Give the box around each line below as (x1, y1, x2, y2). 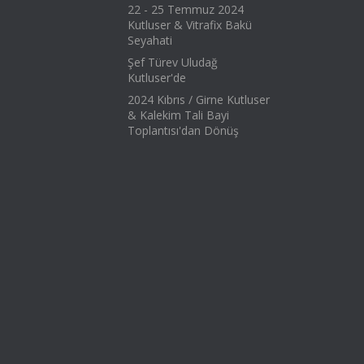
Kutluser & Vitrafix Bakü (127, 17, 252, 32)
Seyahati (127, 32, 172, 48)
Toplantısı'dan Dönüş (127, 123, 239, 138)
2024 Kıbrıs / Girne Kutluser (127, 92, 270, 107)
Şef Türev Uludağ (127, 54, 218, 70)
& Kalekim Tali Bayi (127, 107, 229, 123)
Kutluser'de (127, 70, 186, 85)
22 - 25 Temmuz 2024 (127, 2, 244, 17)
